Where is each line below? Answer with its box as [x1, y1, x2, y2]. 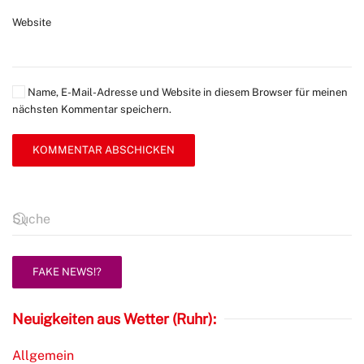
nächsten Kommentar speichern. [12, 103, 171, 116]
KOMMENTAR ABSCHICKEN [32, 144, 175, 157]
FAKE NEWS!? [32, 266, 102, 279]
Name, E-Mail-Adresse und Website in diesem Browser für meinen [25, 86, 348, 99]
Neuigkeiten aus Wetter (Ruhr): [12, 310, 216, 328]
